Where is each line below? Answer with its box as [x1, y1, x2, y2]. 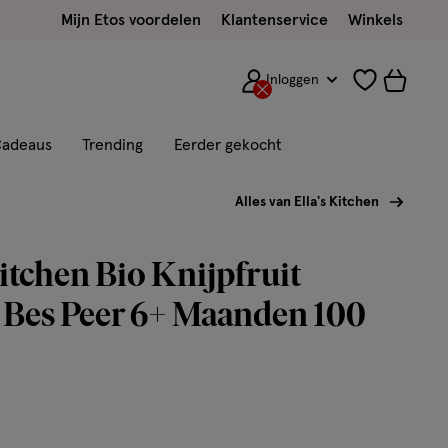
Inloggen [266, 73, 320, 87]
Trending [82, 137, 143, 153]
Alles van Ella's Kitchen [235, 195, 379, 209]
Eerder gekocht [174, 137, 282, 153]
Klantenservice [221, 12, 328, 28]
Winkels [348, 12, 403, 28]
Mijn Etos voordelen [61, 12, 201, 28]
